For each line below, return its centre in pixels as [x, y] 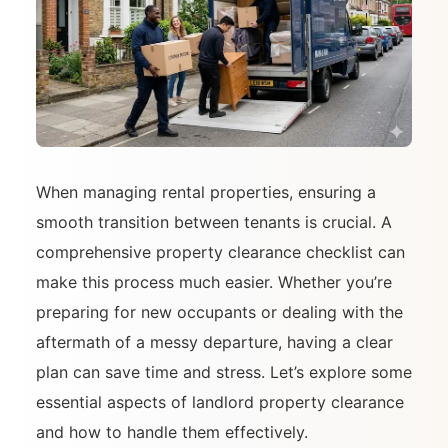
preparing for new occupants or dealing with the [219, 312]
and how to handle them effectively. [172, 432]
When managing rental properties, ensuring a [206, 192]
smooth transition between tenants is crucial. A [214, 222]
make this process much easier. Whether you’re [214, 282]
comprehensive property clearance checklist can [220, 252]
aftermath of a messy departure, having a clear [214, 342]
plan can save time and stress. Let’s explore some [224, 372]
